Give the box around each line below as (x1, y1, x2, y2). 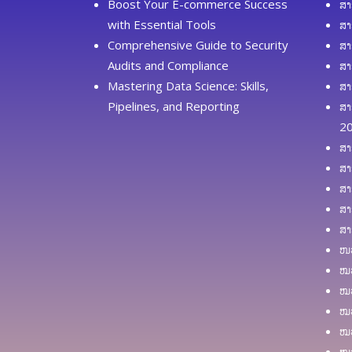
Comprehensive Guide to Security (108, 36, 288, 53)
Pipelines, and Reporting (108, 97, 240, 114)
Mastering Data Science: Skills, (108, 77, 269, 93)
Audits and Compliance (108, 57, 229, 73)
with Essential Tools (108, 16, 216, 32)
